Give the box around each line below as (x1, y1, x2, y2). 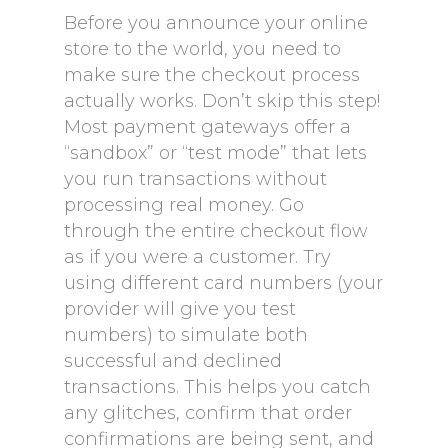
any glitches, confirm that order (64, 402, 352, 424)
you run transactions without (64, 168, 327, 190)
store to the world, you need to (64, 38, 341, 60)
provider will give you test (64, 298, 296, 320)
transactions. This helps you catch (64, 376, 371, 398)
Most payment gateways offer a (64, 116, 351, 138)
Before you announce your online (64, 12, 368, 34)
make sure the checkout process (64, 64, 360, 86)
